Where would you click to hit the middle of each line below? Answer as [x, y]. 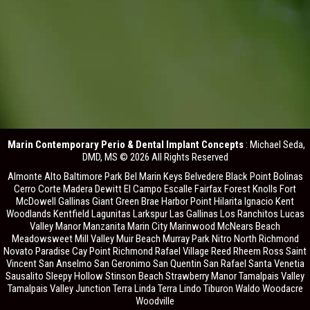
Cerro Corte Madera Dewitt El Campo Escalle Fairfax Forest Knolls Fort [155, 189]
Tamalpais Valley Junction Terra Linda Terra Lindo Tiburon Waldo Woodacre [155, 288]
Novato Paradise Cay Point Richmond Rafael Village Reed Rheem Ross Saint [155, 251]
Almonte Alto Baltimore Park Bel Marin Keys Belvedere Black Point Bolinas [155, 176]
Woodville [155, 301]
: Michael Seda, [274, 144]
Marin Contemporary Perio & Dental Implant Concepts [125, 144]
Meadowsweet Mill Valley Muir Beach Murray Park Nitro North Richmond [155, 238]
